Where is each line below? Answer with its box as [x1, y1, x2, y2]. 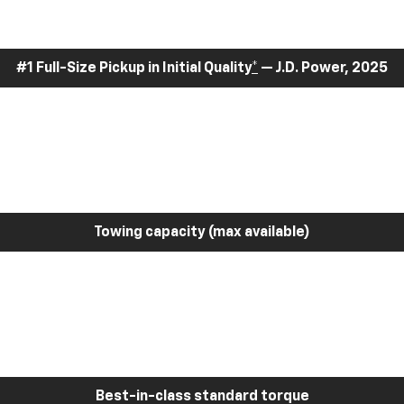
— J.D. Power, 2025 [258, 60, 388, 76]
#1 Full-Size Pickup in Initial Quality [16, 60, 252, 76]
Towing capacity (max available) [94, 225, 310, 240]
